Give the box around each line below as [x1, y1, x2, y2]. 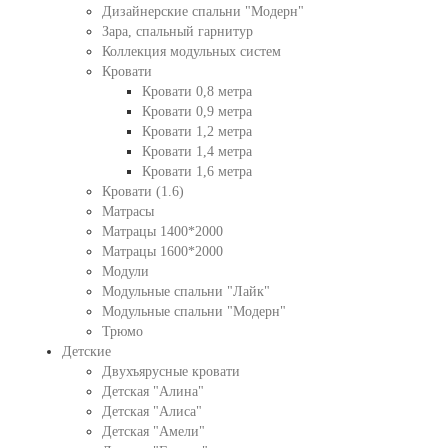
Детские [61, 344, 111, 359]
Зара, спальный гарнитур [101, 24, 253, 39]
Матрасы [101, 204, 154, 219]
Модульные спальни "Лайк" [101, 284, 270, 299]
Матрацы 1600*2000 [101, 244, 223, 259]
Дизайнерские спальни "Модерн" [101, 4, 304, 19]
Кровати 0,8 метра [141, 84, 252, 99]
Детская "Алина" [101, 384, 204, 399]
